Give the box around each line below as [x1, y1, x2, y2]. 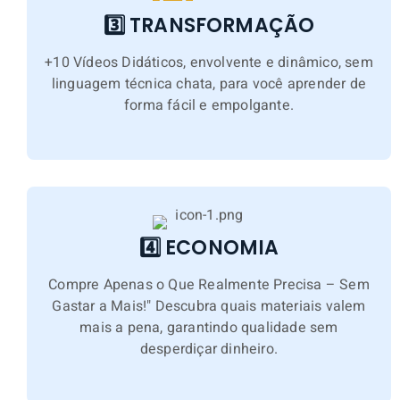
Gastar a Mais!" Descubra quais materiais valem [52, 295, 366, 317]
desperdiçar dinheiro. [139, 337, 279, 360]
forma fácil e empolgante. [124, 94, 294, 116]
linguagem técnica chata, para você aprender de [51, 72, 367, 95]
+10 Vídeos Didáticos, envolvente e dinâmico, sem [45, 51, 373, 73]
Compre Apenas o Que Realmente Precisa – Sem [48, 273, 370, 296]
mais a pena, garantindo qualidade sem [79, 316, 338, 338]
